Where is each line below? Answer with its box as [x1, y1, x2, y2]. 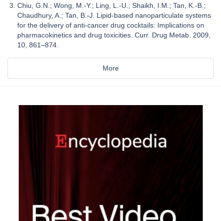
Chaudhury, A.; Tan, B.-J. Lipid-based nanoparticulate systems [17, 11, 211, 19]
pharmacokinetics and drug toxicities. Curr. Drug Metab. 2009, [17, 31, 211, 39]
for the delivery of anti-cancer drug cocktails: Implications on [17, 21, 204, 29]
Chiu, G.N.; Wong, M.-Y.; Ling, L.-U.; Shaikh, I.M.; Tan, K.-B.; [17, 1, 206, 9]
